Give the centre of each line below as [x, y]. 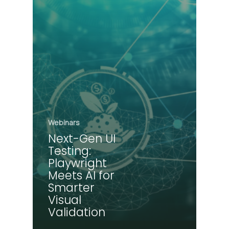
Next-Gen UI [82, 138]
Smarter [71, 187]
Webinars [64, 122]
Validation [77, 212]
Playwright [77, 163]
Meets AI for [81, 175]
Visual [65, 200]
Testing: [70, 151]
